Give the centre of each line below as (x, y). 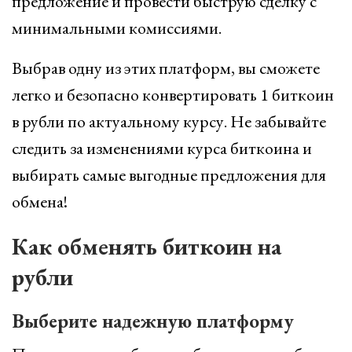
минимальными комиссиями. (117, 28)
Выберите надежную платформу (153, 321)
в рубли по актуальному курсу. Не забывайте (169, 121)
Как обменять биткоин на (147, 246)
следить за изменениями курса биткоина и (162, 148)
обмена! (40, 202)
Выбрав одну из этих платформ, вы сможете (166, 68)
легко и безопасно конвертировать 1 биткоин (173, 95)
